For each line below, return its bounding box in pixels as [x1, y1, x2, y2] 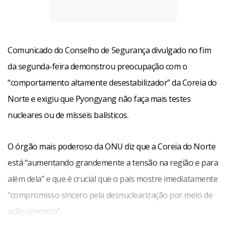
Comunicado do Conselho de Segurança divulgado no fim [8, 45, 211, 56]
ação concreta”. [8, 206, 61, 217]
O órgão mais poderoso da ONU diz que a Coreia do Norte [8, 141, 216, 152]
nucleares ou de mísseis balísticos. [8, 109, 129, 121]
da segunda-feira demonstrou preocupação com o [8, 61, 187, 72]
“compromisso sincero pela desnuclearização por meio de [8, 190, 213, 201]
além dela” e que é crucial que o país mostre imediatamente [8, 173, 218, 184]
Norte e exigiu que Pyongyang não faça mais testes [8, 93, 191, 104]
